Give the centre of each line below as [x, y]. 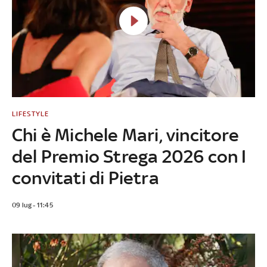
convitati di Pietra [86, 178]
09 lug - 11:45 [32, 205]
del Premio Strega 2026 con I [129, 156]
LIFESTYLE [30, 114]
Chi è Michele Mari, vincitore [125, 135]
